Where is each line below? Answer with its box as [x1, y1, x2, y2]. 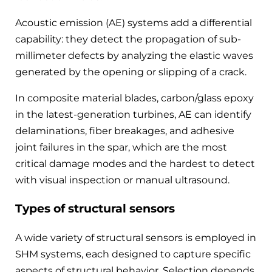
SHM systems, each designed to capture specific [15, 248, 251, 260]
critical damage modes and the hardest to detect [15, 157, 255, 169]
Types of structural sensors [15, 202, 175, 216]
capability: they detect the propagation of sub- [15, 33, 241, 45]
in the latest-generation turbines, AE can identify [15, 108, 251, 120]
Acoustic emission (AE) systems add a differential [15, 16, 252, 29]
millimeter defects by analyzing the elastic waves [15, 49, 253, 61]
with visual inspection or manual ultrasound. [15, 174, 229, 186]
